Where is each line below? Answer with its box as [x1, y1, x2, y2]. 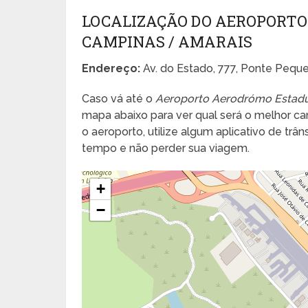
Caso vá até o [82, 91, 156, 105]
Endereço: [82, 61, 141, 75]
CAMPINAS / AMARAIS [82, 31, 253, 52]
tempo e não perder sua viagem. [82, 141, 250, 155]
